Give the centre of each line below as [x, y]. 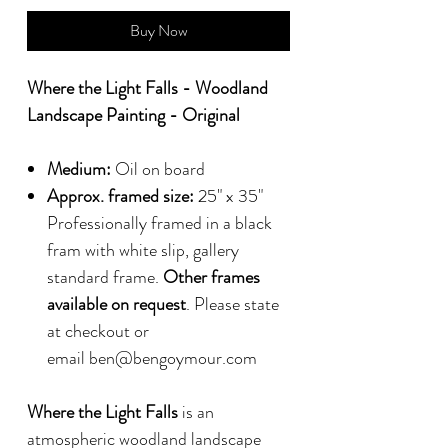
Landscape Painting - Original [133, 114]
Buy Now [158, 30]
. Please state [232, 303]
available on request [116, 303]
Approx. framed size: [122, 195]
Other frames [211, 276]
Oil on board [158, 168]
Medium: [79, 168]
